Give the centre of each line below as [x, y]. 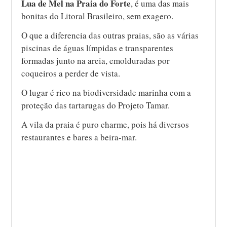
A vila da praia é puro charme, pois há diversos [105, 125]
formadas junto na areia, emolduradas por [96, 61]
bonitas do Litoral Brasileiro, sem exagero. [98, 16]
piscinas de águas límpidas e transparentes [98, 48]
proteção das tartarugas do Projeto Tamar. [96, 105]
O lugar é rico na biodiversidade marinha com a [106, 93]
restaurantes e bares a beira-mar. [79, 137]
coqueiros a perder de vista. [71, 73]
